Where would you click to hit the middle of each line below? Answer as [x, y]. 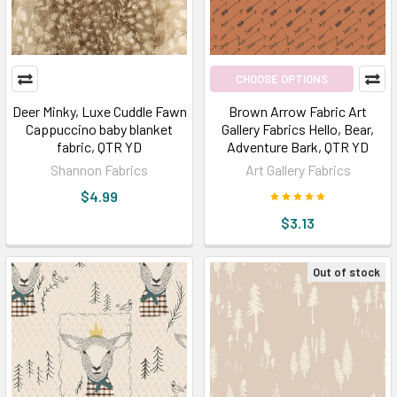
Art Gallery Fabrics [298, 170]
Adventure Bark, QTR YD [298, 147]
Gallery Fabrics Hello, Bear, [298, 129]
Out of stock [346, 272]
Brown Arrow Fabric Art [298, 111]
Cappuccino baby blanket [99, 129]
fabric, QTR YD [99, 147]
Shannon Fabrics [99, 170]
